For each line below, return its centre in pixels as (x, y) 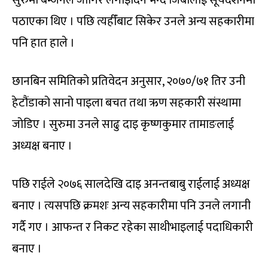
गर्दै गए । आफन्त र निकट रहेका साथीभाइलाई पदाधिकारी (133, 228)
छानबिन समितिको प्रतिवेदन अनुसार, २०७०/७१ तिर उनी (129, 82)
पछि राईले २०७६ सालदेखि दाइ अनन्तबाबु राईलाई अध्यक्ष (131, 185)
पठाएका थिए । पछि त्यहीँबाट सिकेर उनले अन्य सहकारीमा (133, 22)
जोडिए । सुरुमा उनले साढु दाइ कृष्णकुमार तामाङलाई (123, 125)
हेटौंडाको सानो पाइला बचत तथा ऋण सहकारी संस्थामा (127, 103)
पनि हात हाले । (43, 43)
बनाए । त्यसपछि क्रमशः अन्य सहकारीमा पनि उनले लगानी (131, 206)
